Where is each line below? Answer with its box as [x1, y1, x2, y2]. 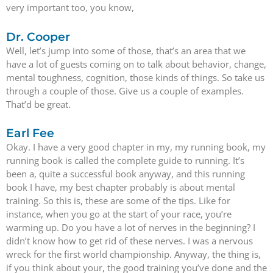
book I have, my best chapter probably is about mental [6, 180, 235, 193]
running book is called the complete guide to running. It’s [6, 154, 244, 166]
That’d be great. [6, 97, 71, 110]
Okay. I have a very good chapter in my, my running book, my [6, 140, 266, 153]
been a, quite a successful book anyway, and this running [6, 167, 245, 180]
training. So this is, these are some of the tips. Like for [6, 194, 230, 207]
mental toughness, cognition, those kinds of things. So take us [6, 71, 264, 83]
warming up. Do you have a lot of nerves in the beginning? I [6, 221, 255, 233]
